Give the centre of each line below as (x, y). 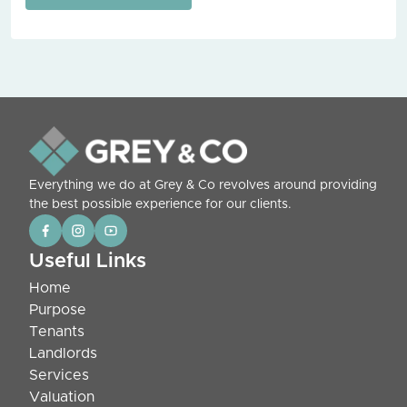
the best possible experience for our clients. (160, 205)
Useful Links (88, 262)
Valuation (62, 397)
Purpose (58, 310)
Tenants (57, 332)
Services (59, 376)
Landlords (63, 354)
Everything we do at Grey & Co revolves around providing (203, 186)
